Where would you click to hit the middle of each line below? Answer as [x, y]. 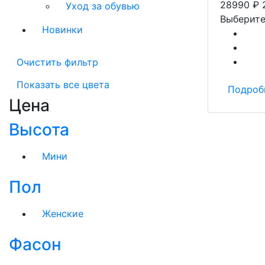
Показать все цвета [63, 85]
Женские [63, 214]
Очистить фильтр [57, 62]
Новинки [62, 30]
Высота [39, 130]
